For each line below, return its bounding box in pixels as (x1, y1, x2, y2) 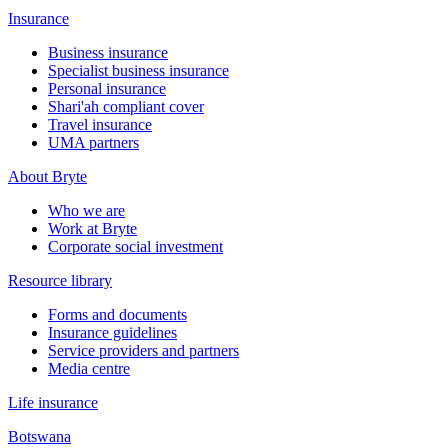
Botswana (8, 428, 71, 446)
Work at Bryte (48, 220, 137, 238)
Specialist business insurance (48, 62, 229, 80)
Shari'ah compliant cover (48, 98, 204, 116)
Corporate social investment (48, 238, 223, 256)
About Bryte (8, 168, 87, 186)
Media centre (48, 360, 130, 378)
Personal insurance (48, 80, 166, 98)
